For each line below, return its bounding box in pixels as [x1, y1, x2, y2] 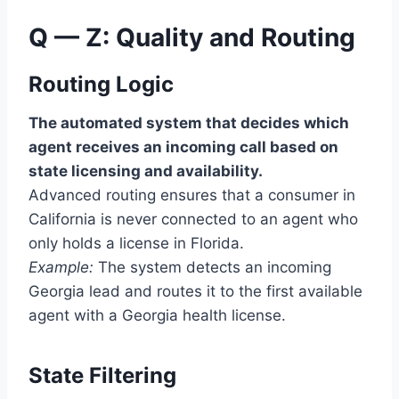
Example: [28, 258, 94, 277]
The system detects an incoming [94, 258, 331, 277]
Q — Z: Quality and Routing [28, 22, 355, 53]
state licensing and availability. [28, 162, 263, 181]
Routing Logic [28, 71, 174, 98]
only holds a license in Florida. [28, 234, 244, 253]
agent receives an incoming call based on [28, 138, 338, 157]
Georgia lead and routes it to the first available [28, 282, 362, 301]
